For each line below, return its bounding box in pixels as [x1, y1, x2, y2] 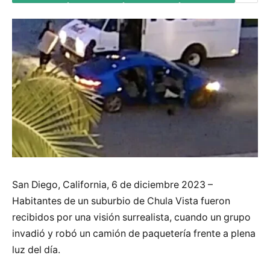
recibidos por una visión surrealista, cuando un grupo [12, 211, 251, 223]
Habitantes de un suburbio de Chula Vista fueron [12, 195, 230, 207]
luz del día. [12, 243, 60, 256]
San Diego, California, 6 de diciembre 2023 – [12, 178, 213, 190]
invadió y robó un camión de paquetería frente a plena [12, 227, 256, 239]
